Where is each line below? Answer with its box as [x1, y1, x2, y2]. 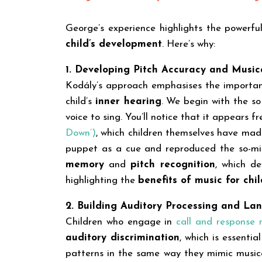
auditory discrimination [65, 232, 180, 243]
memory [65, 159, 104, 170]
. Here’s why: [162, 39, 215, 49]
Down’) [65, 127, 96, 138]
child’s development [65, 39, 162, 49]
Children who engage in [65, 216, 177, 227]
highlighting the [65, 175, 138, 185]
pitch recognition [130, 159, 215, 170]
